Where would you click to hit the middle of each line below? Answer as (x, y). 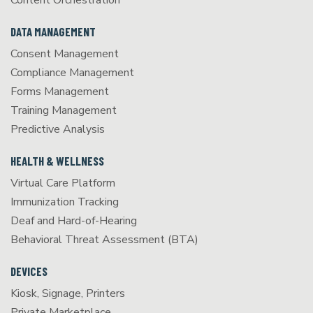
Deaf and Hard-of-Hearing (74, 221)
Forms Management (60, 92)
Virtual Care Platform (63, 183)
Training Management (64, 111)
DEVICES (29, 271)
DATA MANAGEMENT (53, 32)
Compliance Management (72, 73)
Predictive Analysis (58, 130)
